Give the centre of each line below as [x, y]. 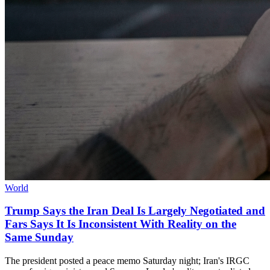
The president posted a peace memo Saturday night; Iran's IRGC [127, 261]
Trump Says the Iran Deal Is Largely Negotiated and [135, 211]
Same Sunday [39, 237]
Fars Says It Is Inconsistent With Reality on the [121, 224]
